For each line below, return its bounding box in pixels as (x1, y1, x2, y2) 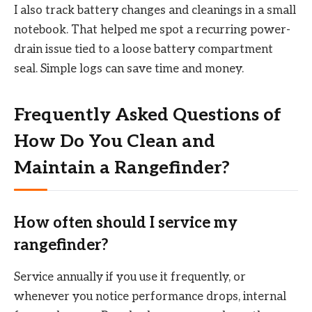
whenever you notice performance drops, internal (14, 290, 286, 304)
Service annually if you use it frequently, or (14, 270, 246, 285)
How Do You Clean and (14, 131, 215, 153)
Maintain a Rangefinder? (14, 157, 230, 180)
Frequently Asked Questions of (14, 104, 281, 127)
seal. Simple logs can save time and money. (14, 62, 244, 77)
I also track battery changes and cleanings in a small (14, 3, 296, 18)
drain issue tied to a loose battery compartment (14, 42, 273, 57)
